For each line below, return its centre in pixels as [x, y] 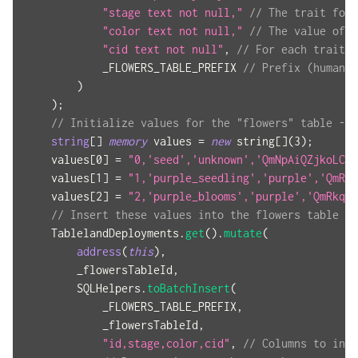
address [99, 251]
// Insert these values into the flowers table [195, 214]
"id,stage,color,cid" [166, 343]
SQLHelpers [83, 288]
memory [128, 141]
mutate [243, 233]
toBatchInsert [189, 288]
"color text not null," [173, 30]
